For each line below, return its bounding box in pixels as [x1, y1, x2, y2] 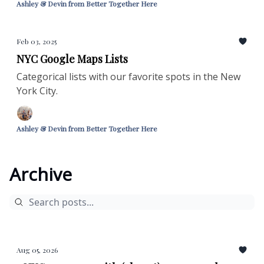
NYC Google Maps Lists [16, 52, 128, 66]
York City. [16, 84, 58, 97]
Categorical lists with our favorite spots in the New [16, 70, 240, 83]
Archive [9, 162, 72, 186]
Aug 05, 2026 [16, 245, 58, 255]
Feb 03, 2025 [16, 37, 57, 46]
